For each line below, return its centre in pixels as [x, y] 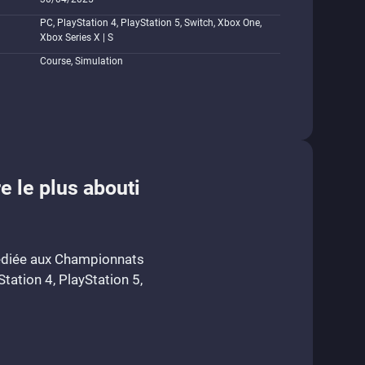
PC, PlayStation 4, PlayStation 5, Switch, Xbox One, [151, 23]
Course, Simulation [81, 61]
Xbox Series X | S [77, 37]
